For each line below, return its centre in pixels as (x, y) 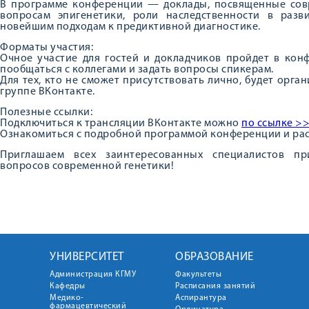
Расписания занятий (215, 286)
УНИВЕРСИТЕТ (87, 257)
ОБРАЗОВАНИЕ (215, 257)
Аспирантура (201, 298)
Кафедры (68, 286)
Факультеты (198, 275)
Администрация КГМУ (93, 275)
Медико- (67, 298)
